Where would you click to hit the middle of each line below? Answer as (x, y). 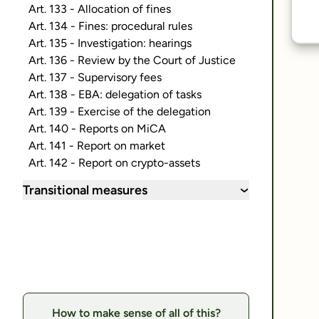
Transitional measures (85, 190)
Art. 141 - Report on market (97, 146)
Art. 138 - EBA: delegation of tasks (115, 94)
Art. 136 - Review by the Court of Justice (132, 60)
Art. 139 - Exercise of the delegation (120, 111)
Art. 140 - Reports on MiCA (97, 129)
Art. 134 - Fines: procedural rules (110, 26)
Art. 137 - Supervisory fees (95, 77)
